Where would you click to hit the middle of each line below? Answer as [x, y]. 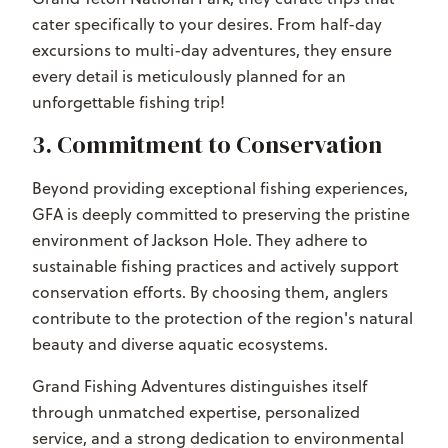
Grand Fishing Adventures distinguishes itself [199, 385]
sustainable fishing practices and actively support [215, 265]
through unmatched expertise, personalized [196, 411]
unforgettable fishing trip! [128, 101]
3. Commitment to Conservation [207, 144]
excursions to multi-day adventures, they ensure [212, 49]
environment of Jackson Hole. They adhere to [200, 239]
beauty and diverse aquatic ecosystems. [180, 343]
